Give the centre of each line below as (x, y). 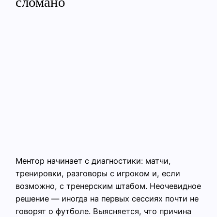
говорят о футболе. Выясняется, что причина (103, 211)
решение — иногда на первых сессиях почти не (107, 199)
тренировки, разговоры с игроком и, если (98, 173)
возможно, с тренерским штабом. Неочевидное (108, 186)
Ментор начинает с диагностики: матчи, (93, 161)
